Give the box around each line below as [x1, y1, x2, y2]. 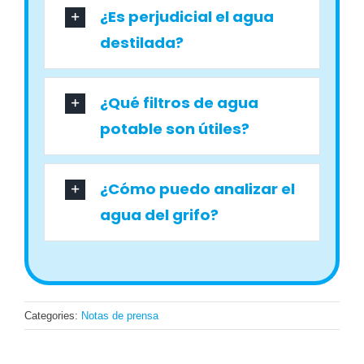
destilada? [100, 32, 184, 53]
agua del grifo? [100, 204, 219, 225]
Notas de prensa [81, 309, 158, 322]
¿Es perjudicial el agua [100, 6, 275, 27]
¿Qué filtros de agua [100, 92, 259, 113]
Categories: [24, 309, 81, 322]
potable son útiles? [100, 118, 250, 139]
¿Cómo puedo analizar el [100, 178, 296, 199]
